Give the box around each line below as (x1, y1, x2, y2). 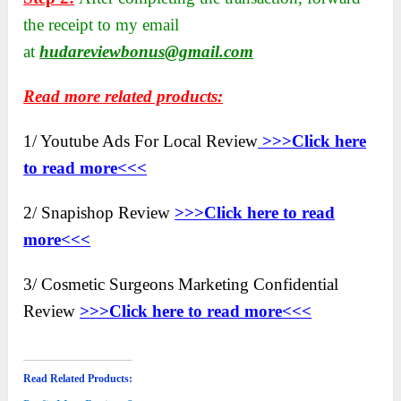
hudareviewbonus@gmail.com (39, 42, 254, 62)
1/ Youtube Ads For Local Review (23, 132, 259, 151)
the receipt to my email (23, 15, 180, 35)
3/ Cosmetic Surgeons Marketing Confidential (23, 275, 339, 294)
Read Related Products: (23, 372, 133, 386)
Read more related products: (23, 87, 224, 107)
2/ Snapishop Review (23, 203, 175, 223)
